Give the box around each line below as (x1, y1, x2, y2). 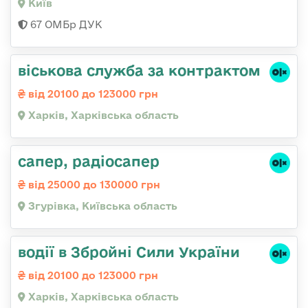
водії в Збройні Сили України (18, 243, 240, 260)
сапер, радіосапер (18, 152, 159, 169)
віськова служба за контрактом (18, 61, 261, 78)
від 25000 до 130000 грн (25, 178, 160, 190)
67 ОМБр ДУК (27, 18, 102, 30)
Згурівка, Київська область (25, 199, 177, 212)
